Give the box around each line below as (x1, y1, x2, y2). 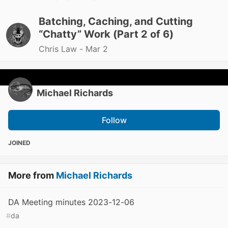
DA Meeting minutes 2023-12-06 (8, 197, 134, 207)
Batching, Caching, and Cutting (39, 15, 193, 27)
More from (8, 170, 56, 181)
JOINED (8, 139, 31, 147)
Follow (101, 115, 127, 125)
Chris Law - (39, 44, 85, 54)
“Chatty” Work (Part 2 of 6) (39, 28, 174, 40)
